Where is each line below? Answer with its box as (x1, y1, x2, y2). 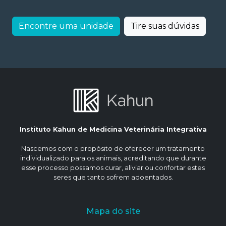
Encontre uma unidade (19, 21, 114, 31)
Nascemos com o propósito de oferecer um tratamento (21, 145, 205, 153)
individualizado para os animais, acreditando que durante (20, 154, 206, 162)
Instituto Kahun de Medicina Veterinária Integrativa (19, 126, 207, 134)
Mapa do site (86, 206, 140, 216)
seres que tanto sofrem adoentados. (53, 174, 173, 182)
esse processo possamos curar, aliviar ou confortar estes (21, 164, 205, 172)
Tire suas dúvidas (131, 21, 199, 31)
